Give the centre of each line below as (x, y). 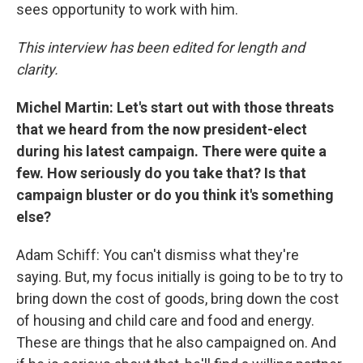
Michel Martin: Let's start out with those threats (175, 107)
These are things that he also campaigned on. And (176, 342)
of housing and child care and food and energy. (165, 320)
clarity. (37, 69)
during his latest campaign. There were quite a (171, 151)
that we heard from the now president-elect (162, 129)
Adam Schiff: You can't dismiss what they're (158, 254)
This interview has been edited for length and (160, 47)
